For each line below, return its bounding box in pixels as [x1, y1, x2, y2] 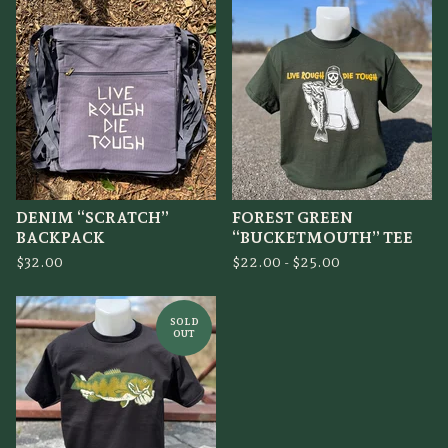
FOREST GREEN [232, 208, 353, 227]
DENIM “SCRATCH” [16, 208, 169, 227]
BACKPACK [16, 228, 105, 247]
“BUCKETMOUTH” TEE [232, 228, 413, 247]
